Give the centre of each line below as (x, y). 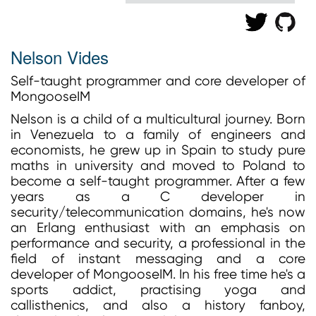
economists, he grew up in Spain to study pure (158, 150)
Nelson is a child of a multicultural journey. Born (158, 119)
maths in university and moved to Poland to (158, 166)
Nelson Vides (60, 57)
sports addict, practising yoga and (158, 290)
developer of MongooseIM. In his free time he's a (158, 274)
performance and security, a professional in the (158, 243)
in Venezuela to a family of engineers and (158, 135)
